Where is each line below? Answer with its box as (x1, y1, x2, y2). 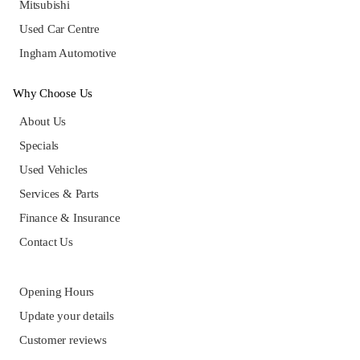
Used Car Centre (19, 22, 100, 36)
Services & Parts (19, 187, 99, 201)
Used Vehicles (19, 163, 88, 177)
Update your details (19, 309, 114, 323)
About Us (19, 115, 67, 129)
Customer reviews (19, 333, 107, 347)
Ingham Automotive (19, 47, 117, 60)
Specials (19, 139, 59, 153)
